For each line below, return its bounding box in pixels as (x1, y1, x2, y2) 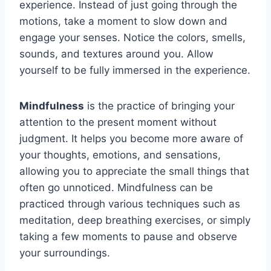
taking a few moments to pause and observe (19, 230, 237, 243)
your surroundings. (19, 246, 110, 259)
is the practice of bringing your (84, 99, 235, 112)
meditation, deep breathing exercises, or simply (19, 214, 250, 226)
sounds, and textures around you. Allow (19, 47, 214, 60)
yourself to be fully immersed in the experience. (19, 64, 250, 76)
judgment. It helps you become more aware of (19, 132, 243, 145)
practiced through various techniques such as (19, 197, 240, 210)
